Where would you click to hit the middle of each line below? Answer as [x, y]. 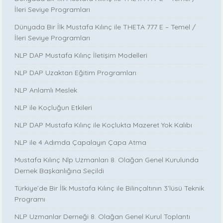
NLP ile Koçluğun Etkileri [54, 107]
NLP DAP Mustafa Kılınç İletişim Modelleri [81, 55]
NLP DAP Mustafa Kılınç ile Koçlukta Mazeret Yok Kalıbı [104, 125]
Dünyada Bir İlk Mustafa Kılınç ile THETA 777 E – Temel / [105, 27]
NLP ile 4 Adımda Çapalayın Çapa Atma [81, 142]
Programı [30, 199]
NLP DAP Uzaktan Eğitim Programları [76, 72]
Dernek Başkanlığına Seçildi [59, 170]
